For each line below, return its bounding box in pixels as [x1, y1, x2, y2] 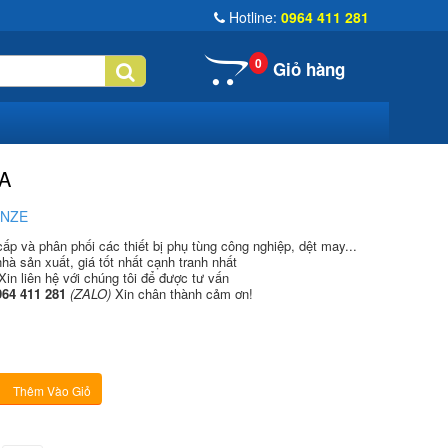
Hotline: [224, 7, 281, 27]
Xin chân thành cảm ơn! [114, 284, 253, 303]
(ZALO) [69, 284, 115, 303]
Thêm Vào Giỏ [12, 382, 91, 399]
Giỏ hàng [273, 56, 346, 81]
